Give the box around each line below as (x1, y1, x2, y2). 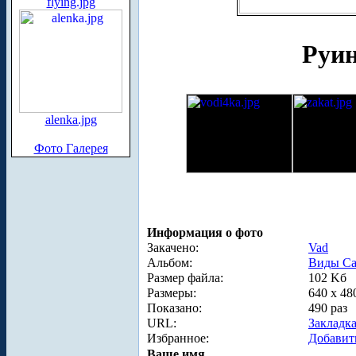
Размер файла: (147, 270, 223, 284)
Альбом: (147, 255, 192, 269)
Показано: (147, 300, 202, 315)
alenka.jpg (44, 113, 97, 126)
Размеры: (147, 285, 196, 300)
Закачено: (147, 240, 199, 254)
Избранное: (147, 331, 209, 345)
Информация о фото (147, 225, 263, 239)
